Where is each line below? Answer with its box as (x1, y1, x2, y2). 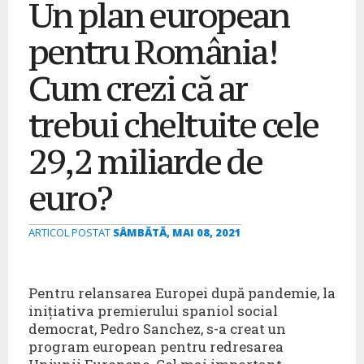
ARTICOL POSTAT (28, 225, 113, 240)
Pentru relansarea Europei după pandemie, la (28, 284, 336, 303)
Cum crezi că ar (28, 66, 247, 111)
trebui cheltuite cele (28, 102, 319, 148)
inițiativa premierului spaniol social (28, 301, 278, 321)
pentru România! (28, 29, 277, 75)
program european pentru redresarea (28, 337, 284, 357)
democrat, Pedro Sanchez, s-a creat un (28, 319, 286, 339)
